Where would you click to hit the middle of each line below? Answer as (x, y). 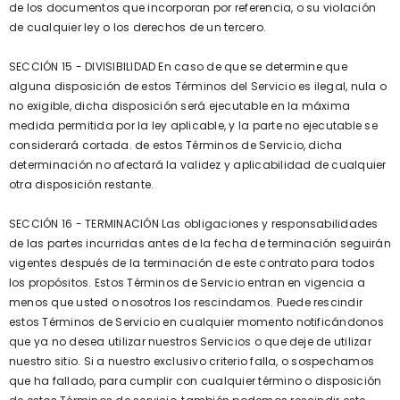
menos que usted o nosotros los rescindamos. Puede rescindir (186, 302)
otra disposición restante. (82, 184)
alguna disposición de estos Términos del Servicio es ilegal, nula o (198, 86)
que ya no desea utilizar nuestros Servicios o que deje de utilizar (190, 342)
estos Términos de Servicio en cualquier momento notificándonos (196, 322)
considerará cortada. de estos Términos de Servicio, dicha (176, 145)
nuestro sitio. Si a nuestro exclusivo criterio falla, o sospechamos (192, 361)
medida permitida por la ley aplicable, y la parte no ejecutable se (193, 125)
